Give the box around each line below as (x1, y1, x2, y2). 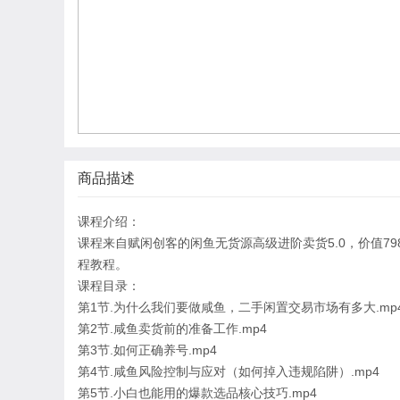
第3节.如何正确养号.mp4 (78, 343, 217, 357)
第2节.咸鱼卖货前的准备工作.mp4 (78, 321, 267, 336)
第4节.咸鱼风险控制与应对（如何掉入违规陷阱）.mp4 (78, 364, 379, 379)
